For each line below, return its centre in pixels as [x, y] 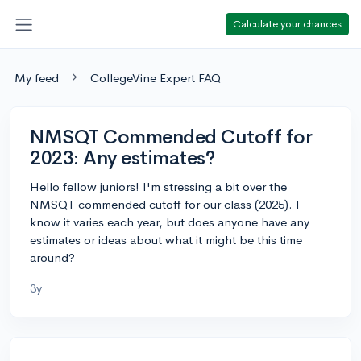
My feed [37, 77]
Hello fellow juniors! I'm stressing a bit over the [158, 186]
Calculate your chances [287, 23]
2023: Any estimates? [122, 158]
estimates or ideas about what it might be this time [166, 239]
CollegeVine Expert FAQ [156, 77]
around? [52, 257]
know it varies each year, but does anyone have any [170, 222]
